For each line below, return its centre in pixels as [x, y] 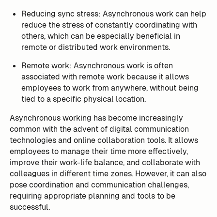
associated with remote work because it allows [105, 77]
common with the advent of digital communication [99, 129]
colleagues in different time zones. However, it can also [108, 174]
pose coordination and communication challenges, [99, 185]
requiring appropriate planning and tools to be [92, 196]
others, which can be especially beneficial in [101, 36]
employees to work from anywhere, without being [110, 88]
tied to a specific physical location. [83, 99]
